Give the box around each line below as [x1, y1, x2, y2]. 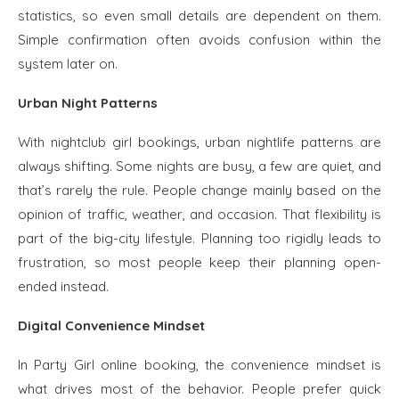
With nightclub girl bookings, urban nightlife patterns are [18, 134, 381, 151]
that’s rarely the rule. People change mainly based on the [18, 182, 381, 199]
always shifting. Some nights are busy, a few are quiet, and [18, 158, 381, 175]
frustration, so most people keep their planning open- [18, 254, 381, 271]
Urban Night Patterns [18, 94, 158, 111]
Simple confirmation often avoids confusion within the [18, 31, 381, 48]
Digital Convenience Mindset [18, 317, 205, 334]
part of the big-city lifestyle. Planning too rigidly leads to [18, 230, 381, 247]
